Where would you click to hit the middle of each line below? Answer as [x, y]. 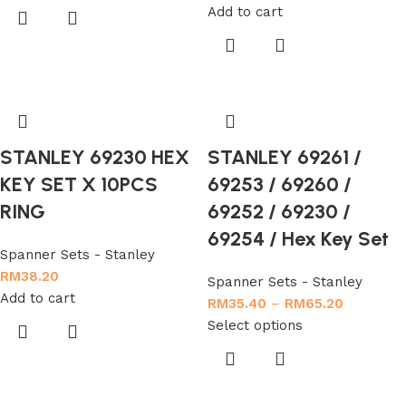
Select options [255, 325]
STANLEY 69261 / [285, 157]
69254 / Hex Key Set [298, 239]
